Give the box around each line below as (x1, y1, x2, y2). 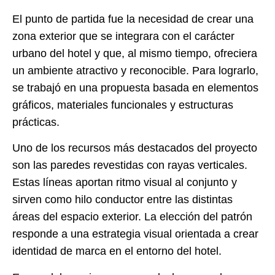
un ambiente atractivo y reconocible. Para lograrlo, (12, 64, 258, 77)
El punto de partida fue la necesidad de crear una (12, 12, 254, 25)
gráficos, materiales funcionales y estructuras (12, 98, 233, 111)
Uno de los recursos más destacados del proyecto (12, 142, 257, 155)
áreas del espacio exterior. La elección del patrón (12, 211, 252, 223)
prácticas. (12, 115, 60, 128)
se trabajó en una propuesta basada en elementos (12, 81, 258, 94)
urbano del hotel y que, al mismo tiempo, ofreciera (12, 47, 257, 60)
